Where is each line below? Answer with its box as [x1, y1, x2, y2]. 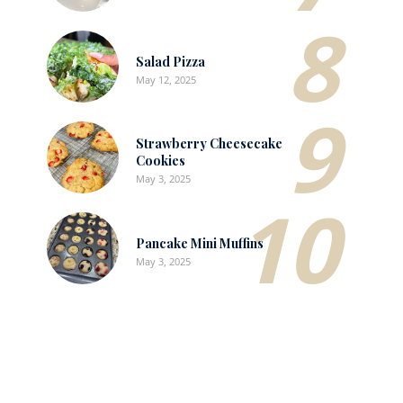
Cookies [136, 152, 185, 170]
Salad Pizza [136, 52, 205, 70]
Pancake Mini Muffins [136, 234, 264, 252]
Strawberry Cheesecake [136, 135, 282, 153]
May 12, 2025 [136, 72, 196, 86]
